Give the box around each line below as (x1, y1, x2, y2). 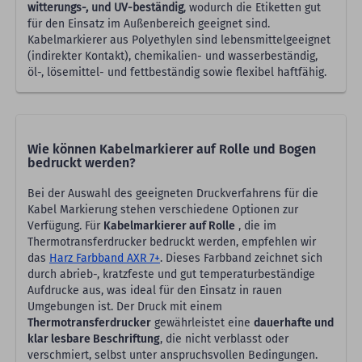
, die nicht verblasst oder (160, 332, 288, 347)
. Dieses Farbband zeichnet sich (160, 251, 322, 266)
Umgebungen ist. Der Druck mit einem (27, 300, 222, 314)
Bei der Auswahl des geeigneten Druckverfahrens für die (27, 187, 318, 201)
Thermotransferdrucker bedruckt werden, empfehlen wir (27, 235, 316, 250)
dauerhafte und (254, 316, 334, 330)
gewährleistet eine (151, 316, 254, 330)
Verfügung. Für (27, 219, 103, 234)
